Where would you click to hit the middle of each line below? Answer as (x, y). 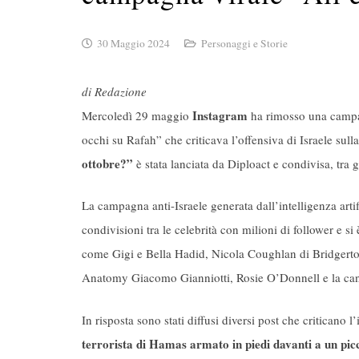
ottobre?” (107, 163)
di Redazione (114, 91)
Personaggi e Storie (244, 43)
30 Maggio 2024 (134, 43)
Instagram (220, 115)
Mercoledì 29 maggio (137, 115)
